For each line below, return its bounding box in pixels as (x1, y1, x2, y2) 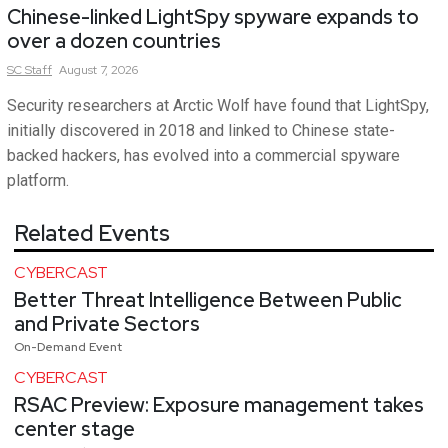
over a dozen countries (7, 28, 221, 55)
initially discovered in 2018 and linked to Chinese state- (7, 121, 395, 141)
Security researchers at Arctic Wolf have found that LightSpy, (7, 96, 429, 116)
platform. (7, 171, 69, 191)
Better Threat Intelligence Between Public (14, 287, 402, 314)
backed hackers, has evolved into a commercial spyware (7, 146, 400, 166)
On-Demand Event (14, 339, 122, 356)
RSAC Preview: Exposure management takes (14, 391, 424, 418)
